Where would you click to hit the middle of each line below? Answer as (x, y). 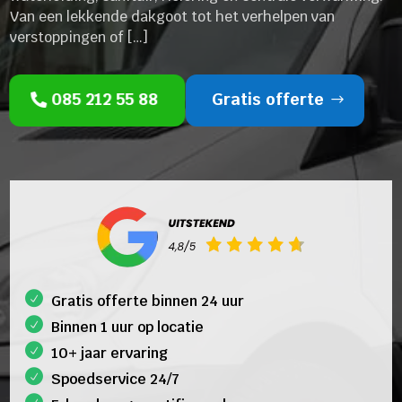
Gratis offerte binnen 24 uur (148, 301)
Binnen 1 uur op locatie (128, 327)
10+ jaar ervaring (110, 353)
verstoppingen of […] (79, 37)
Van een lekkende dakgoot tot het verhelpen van (173, 16)
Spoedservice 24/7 (116, 379)
